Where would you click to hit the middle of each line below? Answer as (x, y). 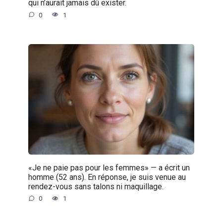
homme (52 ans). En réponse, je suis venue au (107, 177)
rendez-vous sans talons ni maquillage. (96, 186)
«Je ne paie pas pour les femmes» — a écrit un (109, 167)
